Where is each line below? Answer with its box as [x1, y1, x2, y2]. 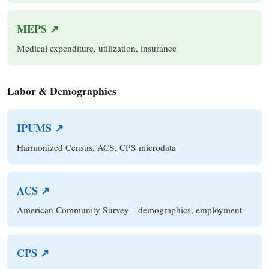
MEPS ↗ [17, 20, 59, 37]
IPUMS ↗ [17, 119, 64, 136]
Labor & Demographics [7, 82, 116, 98]
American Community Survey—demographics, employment [17, 203, 242, 216]
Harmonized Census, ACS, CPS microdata [17, 141, 176, 153]
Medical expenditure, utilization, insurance [17, 41, 177, 54]
